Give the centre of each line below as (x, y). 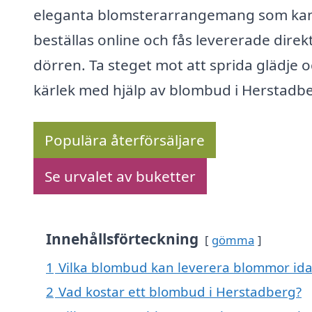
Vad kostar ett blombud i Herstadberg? (180, 292)
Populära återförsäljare (125, 140)
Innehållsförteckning (122, 239)
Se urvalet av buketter (120, 177)
